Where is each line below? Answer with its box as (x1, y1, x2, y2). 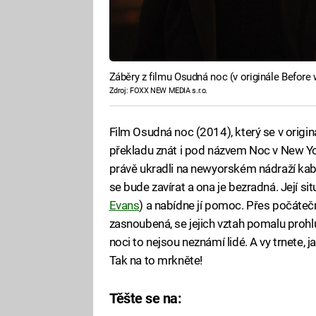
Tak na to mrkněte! (109, 253, 202, 267)
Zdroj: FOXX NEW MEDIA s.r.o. (109, 86, 207, 95)
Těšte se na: (109, 290, 182, 307)
